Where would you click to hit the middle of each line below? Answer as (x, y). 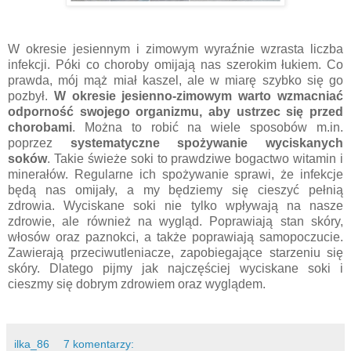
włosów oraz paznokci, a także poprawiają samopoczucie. (175, 237)
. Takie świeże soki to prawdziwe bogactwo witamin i (195, 158)
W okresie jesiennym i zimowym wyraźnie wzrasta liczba (175, 49)
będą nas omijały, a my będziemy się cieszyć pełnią (175, 190)
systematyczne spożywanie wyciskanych (207, 143)
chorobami (40, 127)
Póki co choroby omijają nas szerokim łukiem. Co (197, 64)
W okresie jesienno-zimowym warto (166, 96)
